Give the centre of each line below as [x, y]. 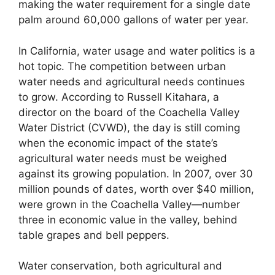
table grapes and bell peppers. [94, 235]
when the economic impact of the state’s [118, 143]
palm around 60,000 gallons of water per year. [134, 20]
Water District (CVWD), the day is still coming [129, 127]
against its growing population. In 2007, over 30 [136, 173]
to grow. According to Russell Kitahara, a [119, 97]
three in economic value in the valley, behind [128, 219]
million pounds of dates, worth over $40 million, [136, 189]
